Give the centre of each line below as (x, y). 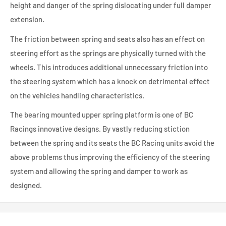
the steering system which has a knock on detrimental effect (110, 81)
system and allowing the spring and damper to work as (99, 171)
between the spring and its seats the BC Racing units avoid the (112, 143)
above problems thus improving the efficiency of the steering (110, 157)
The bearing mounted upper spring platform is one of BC (102, 115)
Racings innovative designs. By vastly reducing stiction (100, 129)
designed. (26, 185)
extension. (27, 19)
